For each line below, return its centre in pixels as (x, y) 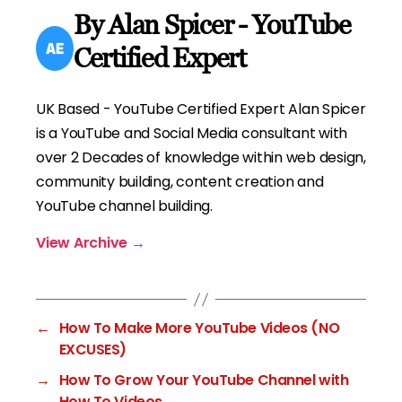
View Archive (83, 243)
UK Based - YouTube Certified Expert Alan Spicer (201, 109)
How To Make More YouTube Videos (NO (199, 328)
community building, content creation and (180, 182)
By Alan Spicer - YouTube (212, 25)
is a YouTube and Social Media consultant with (192, 134)
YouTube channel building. (124, 206)
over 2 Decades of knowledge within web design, (201, 158)
